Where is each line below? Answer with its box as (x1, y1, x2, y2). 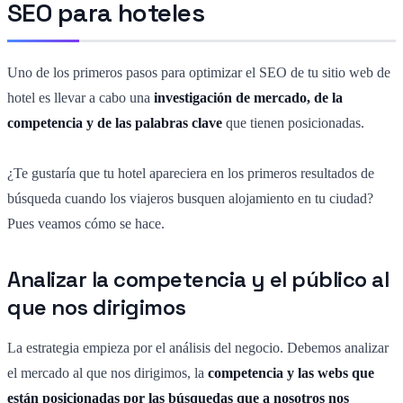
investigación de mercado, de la (154, 90, 343, 106)
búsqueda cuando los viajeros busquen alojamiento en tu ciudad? (7, 191, 373, 207)
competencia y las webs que (208, 365, 374, 381)
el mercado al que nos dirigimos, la (7, 365, 208, 381)
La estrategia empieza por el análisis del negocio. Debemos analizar (7, 340, 389, 356)
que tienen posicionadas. (222, 115, 364, 131)
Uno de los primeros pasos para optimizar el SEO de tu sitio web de (7, 65, 390, 81)
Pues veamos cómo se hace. (7, 216, 165, 232)
